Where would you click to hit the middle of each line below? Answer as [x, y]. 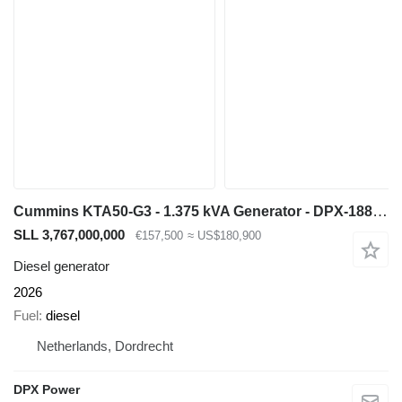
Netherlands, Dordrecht [105, 346]
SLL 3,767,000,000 [69, 235]
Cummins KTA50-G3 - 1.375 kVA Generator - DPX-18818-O [380, 211]
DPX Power [47, 390]
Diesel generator [61, 266]
